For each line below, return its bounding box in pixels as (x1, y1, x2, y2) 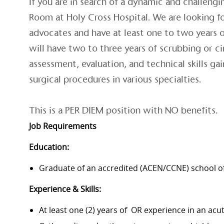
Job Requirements (29, 120, 96, 132)
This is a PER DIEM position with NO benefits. (29, 104, 217, 116)
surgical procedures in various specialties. (29, 73, 201, 85)
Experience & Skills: (29, 183, 101, 195)
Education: (29, 141, 69, 153)
